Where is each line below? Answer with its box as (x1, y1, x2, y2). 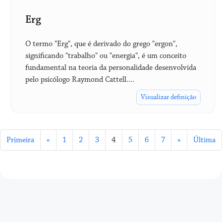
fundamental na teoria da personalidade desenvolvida (25, 62, 196, 72)
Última (193, 135, 216, 145)
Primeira (6, 135, 34, 145)
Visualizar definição (141, 92, 196, 102)
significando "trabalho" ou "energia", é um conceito (25, 51, 186, 60)
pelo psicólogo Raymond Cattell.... (25, 74, 134, 84)
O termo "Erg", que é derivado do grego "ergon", (25, 39, 177, 49)
